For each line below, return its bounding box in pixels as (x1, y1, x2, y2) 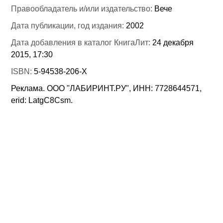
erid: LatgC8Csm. (11, 96, 73, 105)
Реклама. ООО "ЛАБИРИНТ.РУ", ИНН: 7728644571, (11, 84, 202, 93)
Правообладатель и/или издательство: (11, 4, 155, 13)
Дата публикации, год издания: (11, 21, 126, 30)
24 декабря (152, 38, 194, 47)
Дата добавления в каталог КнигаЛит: (11, 38, 153, 47)
